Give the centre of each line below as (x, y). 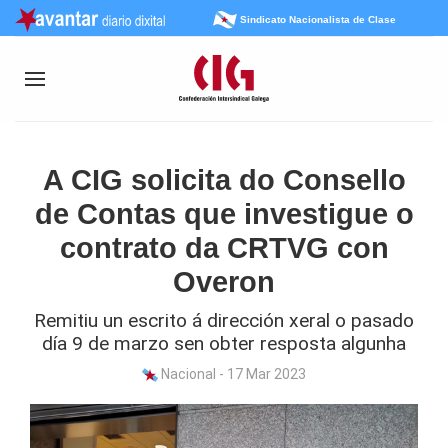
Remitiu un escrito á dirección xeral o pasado (224, 320)
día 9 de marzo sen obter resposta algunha (224, 343)
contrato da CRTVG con (224, 248)
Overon (224, 282)
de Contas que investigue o (224, 214)
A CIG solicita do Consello (224, 180)
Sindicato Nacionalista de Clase (317, 19)
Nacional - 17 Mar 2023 (232, 374)
